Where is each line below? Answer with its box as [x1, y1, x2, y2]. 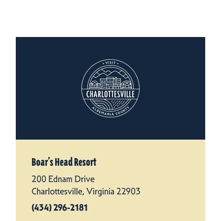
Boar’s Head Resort [32, 155, 96, 169]
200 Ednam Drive [32, 173, 95, 184]
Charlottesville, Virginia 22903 [32, 185, 141, 197]
